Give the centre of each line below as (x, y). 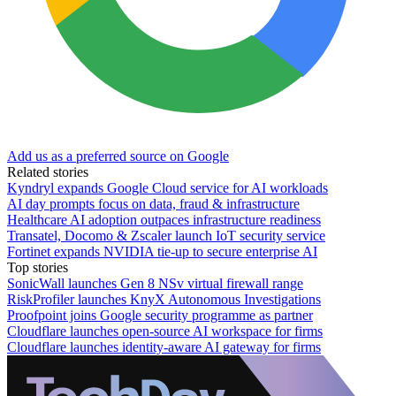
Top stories (38, 267)
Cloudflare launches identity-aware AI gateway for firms (164, 346)
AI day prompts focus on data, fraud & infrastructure (153, 203)
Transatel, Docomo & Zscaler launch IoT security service (166, 235)
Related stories (48, 171)
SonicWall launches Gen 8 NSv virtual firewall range (155, 283)
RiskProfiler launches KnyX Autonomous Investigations (164, 299)
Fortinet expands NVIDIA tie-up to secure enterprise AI (162, 251)
